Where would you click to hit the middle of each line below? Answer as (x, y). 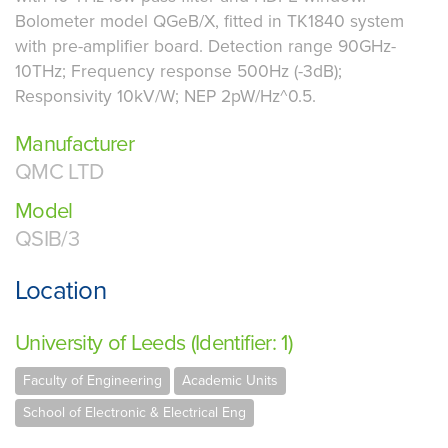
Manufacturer (75, 144)
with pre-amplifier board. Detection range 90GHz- (205, 47)
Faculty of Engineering (92, 381)
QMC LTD (59, 172)
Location (60, 291)
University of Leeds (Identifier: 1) (153, 342)
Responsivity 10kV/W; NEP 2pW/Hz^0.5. (165, 97)
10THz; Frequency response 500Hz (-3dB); (178, 72)
